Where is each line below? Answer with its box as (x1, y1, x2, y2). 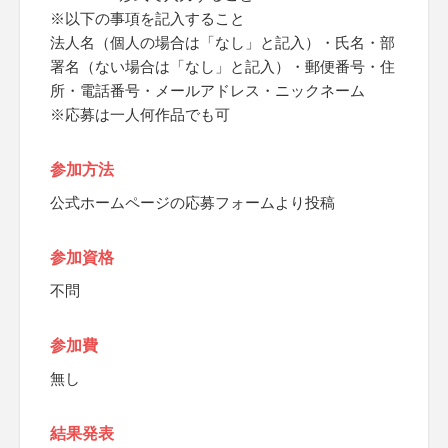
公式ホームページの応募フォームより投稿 (50, 194, 335, 211)
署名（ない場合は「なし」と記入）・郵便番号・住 (50, 58, 395, 75)
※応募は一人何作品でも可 (50, 106, 230, 123)
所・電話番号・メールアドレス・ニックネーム (50, 82, 365, 99)
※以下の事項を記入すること (50, 10, 245, 27)
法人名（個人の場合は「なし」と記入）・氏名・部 (50, 34, 395, 51)
